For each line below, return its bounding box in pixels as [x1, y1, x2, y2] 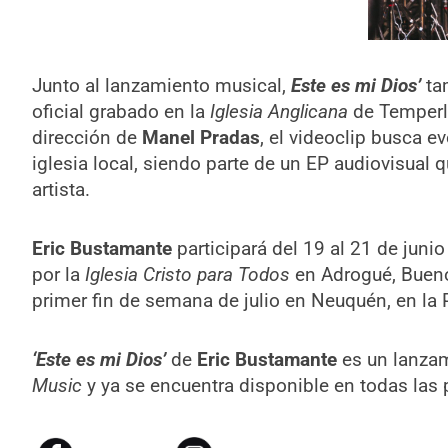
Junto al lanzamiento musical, [31, 73, 291, 97]
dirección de [31, 125, 142, 149]
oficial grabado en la [31, 99, 210, 123]
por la [31, 263, 85, 287]
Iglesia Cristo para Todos [84, 263, 290, 287]
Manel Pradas [141, 125, 260, 149]
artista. [31, 177, 90, 201]
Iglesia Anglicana [209, 99, 348, 123]
